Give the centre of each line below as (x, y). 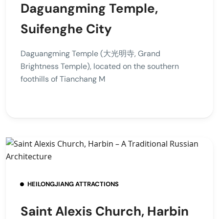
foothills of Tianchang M (63, 79)
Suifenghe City (66, 29)
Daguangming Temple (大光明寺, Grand (90, 54)
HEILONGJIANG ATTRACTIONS (73, 184)
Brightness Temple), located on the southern (100, 66)
